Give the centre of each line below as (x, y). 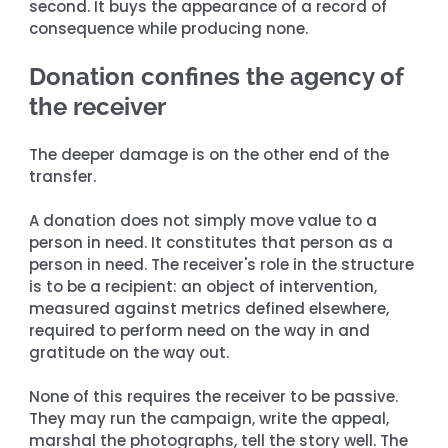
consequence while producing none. (169, 28)
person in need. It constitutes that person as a (213, 242)
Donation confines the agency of (219, 76)
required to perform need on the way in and (202, 330)
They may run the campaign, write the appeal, (211, 418)
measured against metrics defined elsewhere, (211, 308)
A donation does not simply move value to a (205, 220)
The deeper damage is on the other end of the (211, 154)
